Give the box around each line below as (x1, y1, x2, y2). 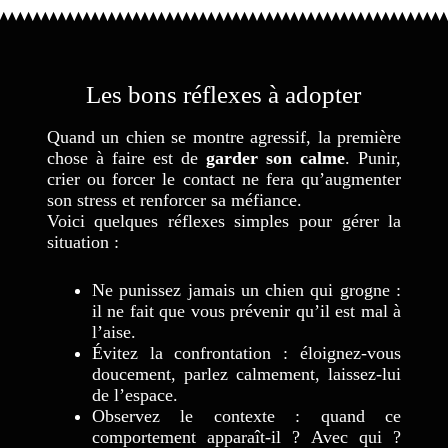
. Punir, (345, 148, 402, 169)
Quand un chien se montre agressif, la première (46, 127, 402, 148)
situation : (46, 232, 119, 253)
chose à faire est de (46, 148, 207, 169)
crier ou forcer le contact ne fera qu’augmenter (46, 169, 402, 190)
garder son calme (206, 148, 346, 169)
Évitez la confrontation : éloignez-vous (91, 343, 402, 364)
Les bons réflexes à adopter (86, 81, 362, 109)
